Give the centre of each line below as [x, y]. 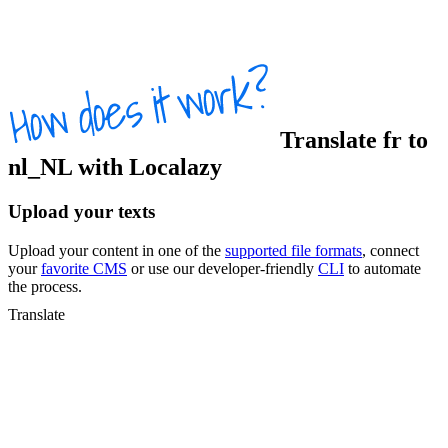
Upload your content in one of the [116, 250]
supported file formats [293, 250]
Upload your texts [81, 211]
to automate [382, 268]
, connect [390, 250]
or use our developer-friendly [222, 268]
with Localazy [147, 167]
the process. [45, 286]
